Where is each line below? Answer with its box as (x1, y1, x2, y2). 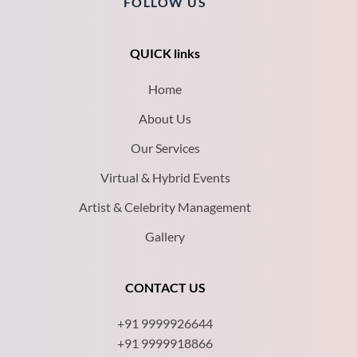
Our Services (130, 140, 200, 156)
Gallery (145, 229, 186, 245)
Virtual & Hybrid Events (100, 170, 230, 186)
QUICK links (130, 45, 201, 61)
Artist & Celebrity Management (79, 199, 252, 215)
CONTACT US (124, 280, 206, 296)
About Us (139, 111, 192, 127)
